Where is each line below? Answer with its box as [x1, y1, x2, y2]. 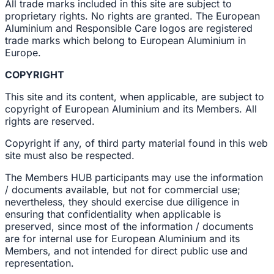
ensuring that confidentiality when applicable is [5, 208, 221, 220]
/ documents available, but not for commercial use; [5, 183, 240, 196]
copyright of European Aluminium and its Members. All [5, 103, 257, 115]
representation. [5, 257, 74, 269]
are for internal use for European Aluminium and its [5, 232, 240, 245]
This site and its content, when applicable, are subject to [5, 91, 264, 103]
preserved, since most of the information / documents [5, 220, 253, 232]
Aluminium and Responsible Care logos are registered [5, 22, 253, 34]
